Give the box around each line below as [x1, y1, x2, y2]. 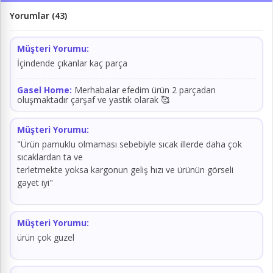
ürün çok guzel [17, 232, 74, 243]
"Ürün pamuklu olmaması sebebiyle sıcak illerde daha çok [17, 138, 242, 150]
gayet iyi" [17, 177, 53, 188]
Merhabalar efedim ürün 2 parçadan [74, 84, 216, 96]
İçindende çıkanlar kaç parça [17, 57, 127, 69]
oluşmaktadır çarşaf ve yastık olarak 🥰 [17, 94, 169, 105]
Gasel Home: [17, 84, 72, 96]
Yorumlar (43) [10, 10, 67, 21]
